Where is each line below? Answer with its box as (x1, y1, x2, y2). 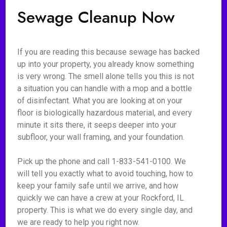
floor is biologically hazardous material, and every (17, 108, 193, 118)
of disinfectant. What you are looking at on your (17, 96, 183, 105)
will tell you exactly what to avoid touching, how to (17, 169, 194, 178)
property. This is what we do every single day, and (17, 205, 193, 215)
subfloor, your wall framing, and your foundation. (17, 132, 185, 142)
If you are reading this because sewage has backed (17, 47, 200, 57)
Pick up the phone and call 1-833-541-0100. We (17, 157, 186, 166)
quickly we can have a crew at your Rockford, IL (17, 193, 184, 203)
